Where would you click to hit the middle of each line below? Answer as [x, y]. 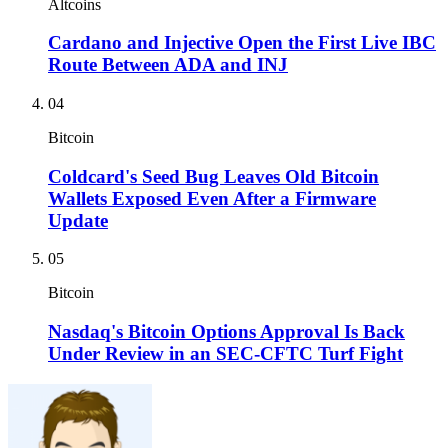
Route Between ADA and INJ [168, 65]
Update [78, 220]
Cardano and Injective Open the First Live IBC [242, 43]
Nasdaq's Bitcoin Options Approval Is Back [226, 332]
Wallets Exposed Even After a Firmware [212, 198]
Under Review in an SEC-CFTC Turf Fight [225, 354]
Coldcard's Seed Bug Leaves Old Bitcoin [213, 176]
